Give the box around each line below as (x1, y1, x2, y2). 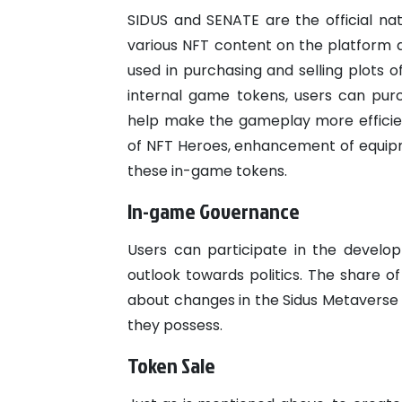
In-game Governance (127, 196, 303, 227)
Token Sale (127, 350, 215, 381)
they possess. (127, 315, 226, 336)
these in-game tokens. (127, 161, 291, 182)
